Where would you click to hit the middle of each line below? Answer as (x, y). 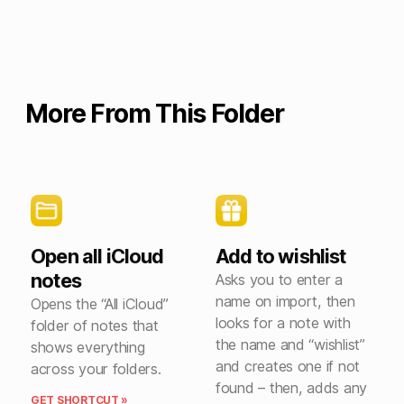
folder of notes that (95, 325)
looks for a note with (283, 322)
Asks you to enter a (279, 279)
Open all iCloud (97, 256)
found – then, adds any (292, 387)
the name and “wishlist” (290, 344)
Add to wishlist (281, 256)
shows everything (88, 347)
